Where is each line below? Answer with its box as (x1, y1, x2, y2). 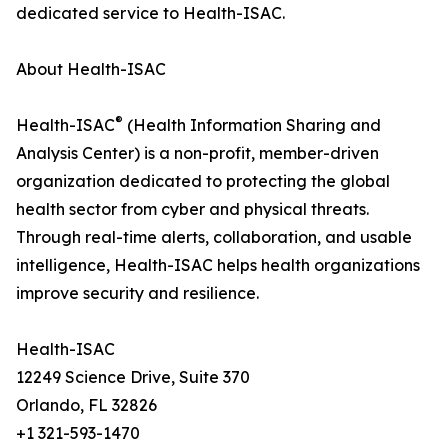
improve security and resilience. (16, 283, 259, 303)
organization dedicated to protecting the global (16, 171, 390, 191)
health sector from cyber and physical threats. (16, 199, 369, 219)
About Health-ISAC (16, 59, 166, 79)
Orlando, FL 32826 (16, 395, 157, 415)
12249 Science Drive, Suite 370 (16, 367, 250, 387)
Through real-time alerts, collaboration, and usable (16, 227, 412, 247)
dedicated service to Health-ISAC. (16, 3, 285, 23)
